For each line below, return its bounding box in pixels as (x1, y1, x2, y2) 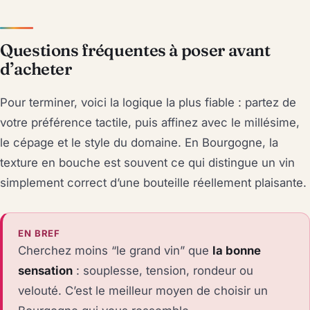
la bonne (212, 243, 262, 257)
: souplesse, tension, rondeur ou (73, 263, 254, 277)
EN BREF (18, 227, 60, 239)
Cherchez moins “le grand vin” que (18, 243, 213, 257)
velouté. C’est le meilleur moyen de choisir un (18, 283, 268, 298)
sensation (18, 263, 73, 277)
